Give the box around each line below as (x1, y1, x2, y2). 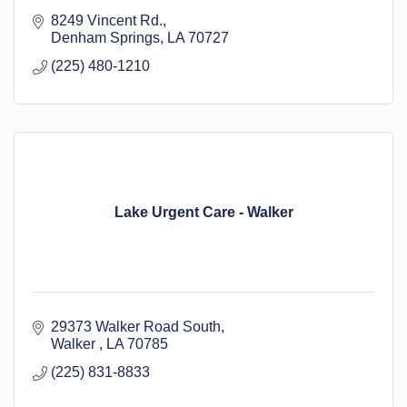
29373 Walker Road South (51, 319, 221, 335)
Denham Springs (51, 30, 160, 46)
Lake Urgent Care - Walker (114, 204, 293, 221)
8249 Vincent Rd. (51, 13, 163, 29)
